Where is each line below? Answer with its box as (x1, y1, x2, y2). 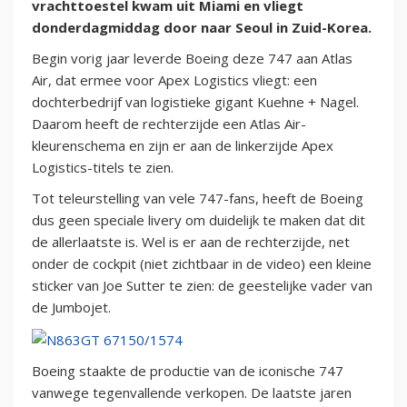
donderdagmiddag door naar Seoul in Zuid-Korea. (32, 18, 372, 37)
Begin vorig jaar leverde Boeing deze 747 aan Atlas (32, 49, 352, 68)
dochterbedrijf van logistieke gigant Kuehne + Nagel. (32, 93, 359, 112)
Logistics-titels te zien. (32, 158, 174, 177)
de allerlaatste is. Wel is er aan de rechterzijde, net (32, 233, 350, 252)
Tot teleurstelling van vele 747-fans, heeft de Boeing (32, 189, 363, 208)
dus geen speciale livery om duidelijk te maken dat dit (32, 211, 365, 230)
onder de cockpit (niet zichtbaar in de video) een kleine (32, 254, 372, 273)
